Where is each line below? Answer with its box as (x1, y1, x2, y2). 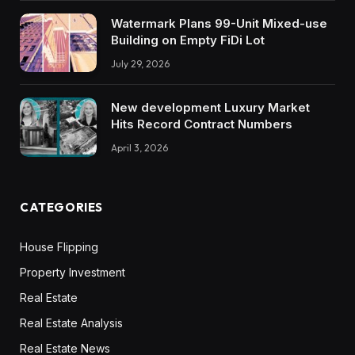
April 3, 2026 (111, 142, 168, 155)
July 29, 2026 (111, 57, 170, 70)
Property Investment (20, 265, 125, 279)
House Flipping (20, 239, 98, 254)
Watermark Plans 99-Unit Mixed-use (111, 15, 327, 31)
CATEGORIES (20, 199, 103, 215)
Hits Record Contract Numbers (111, 116, 292, 132)
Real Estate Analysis (20, 315, 123, 330)
